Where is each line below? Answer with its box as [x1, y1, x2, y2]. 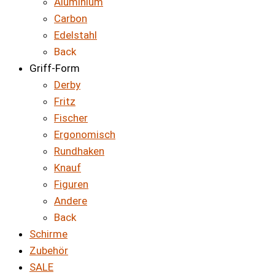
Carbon [54, 12, 87, 25]
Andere [54, 195, 87, 207]
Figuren [54, 178, 88, 191]
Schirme [29, 228, 68, 241]
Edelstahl [54, 29, 97, 42]
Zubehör [29, 244, 68, 257]
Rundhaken [54, 145, 104, 158]
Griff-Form [29, 62, 80, 75]
